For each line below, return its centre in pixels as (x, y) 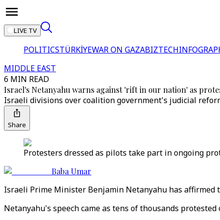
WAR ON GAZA (118, 50)
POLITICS (41, 50)
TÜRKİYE (76, 50)
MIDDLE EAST (30, 68)
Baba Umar (71, 171)
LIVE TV (25, 30)
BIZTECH (162, 50)
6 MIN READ (27, 79)
